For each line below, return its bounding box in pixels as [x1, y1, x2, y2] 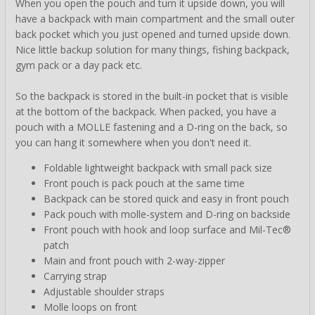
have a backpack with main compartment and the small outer [15, 12, 295, 26]
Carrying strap [44, 269, 107, 283]
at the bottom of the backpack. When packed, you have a [15, 105, 276, 119]
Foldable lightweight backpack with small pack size [44, 161, 272, 175]
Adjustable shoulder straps [44, 285, 165, 299]
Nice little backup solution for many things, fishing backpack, [15, 43, 290, 57]
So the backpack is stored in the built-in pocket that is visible [15, 89, 288, 103]
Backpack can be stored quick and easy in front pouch [44, 192, 289, 206]
